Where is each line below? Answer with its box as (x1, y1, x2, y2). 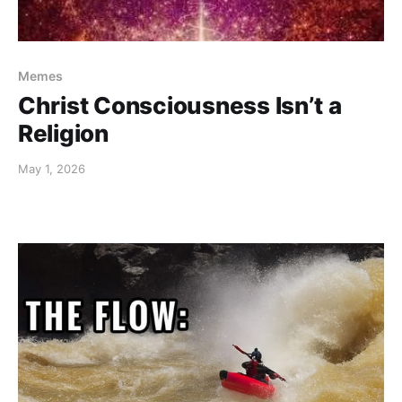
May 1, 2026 (18, 161, 85, 176)
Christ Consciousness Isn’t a (18, 91, 342, 119)
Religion (18, 118, 109, 147)
